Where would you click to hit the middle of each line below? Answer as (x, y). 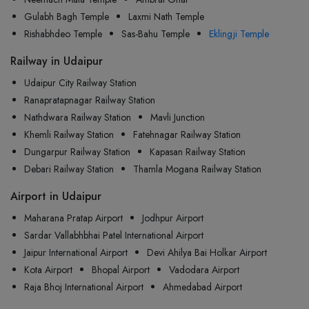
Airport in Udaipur (56, 196)
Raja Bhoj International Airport (84, 287)
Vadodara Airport (204, 270)
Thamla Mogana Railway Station (197, 169)
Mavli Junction (178, 117)
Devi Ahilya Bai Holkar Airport (207, 252)
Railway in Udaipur (57, 61)
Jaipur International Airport (76, 252)
